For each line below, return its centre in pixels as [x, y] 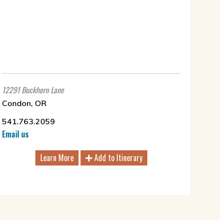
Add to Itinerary [117, 158]
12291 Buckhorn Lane [33, 90]
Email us [15, 134]
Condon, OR [24, 103]
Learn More [57, 158]
